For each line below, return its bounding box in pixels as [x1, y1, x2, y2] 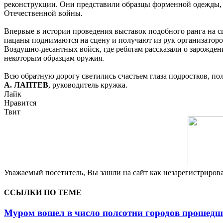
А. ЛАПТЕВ [4, 81, 48, 90]
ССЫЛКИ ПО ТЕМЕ [4, 188, 82, 197]
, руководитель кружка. [48, 81, 127, 90]
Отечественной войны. [4, 9, 83, 18]
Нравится [4, 99, 36, 108]
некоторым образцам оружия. [4, 54, 104, 63]
